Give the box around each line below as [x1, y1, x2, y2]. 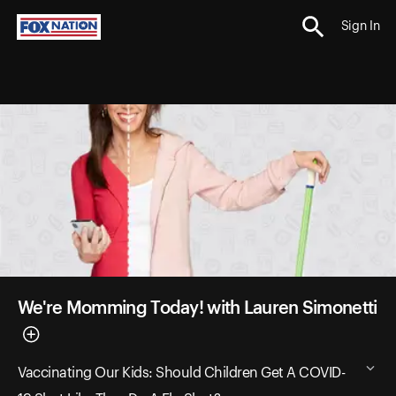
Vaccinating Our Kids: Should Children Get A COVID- [18, 365, 345, 380]
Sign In [340, 20, 380, 34]
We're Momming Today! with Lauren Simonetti [18, 299, 377, 317]
